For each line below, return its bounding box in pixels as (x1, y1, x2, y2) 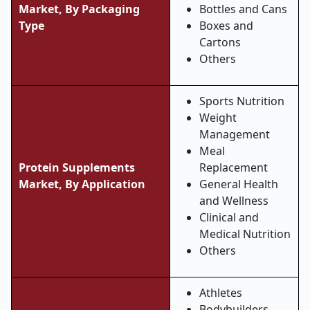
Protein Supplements (19, 160, 135, 175)
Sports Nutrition (199, 93, 284, 109)
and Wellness (199, 193, 268, 208)
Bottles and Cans (199, 1, 287, 17)
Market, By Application (19, 176, 145, 192)
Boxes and (199, 18, 253, 33)
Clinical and (199, 210, 259, 225)
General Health (199, 176, 278, 192)
